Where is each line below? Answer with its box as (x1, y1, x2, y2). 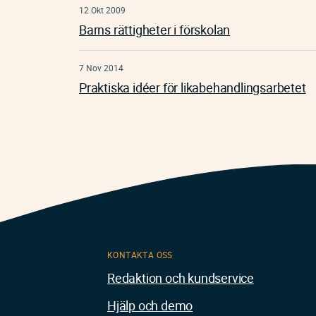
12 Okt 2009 (79, 4, 126, 16)
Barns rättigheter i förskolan (79, 21, 231, 39)
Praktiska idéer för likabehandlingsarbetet (79, 79, 306, 97)
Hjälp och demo (107, 297, 193, 315)
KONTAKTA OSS (107, 249, 173, 261)
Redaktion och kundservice (107, 269, 254, 287)
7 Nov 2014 (79, 62, 123, 74)
